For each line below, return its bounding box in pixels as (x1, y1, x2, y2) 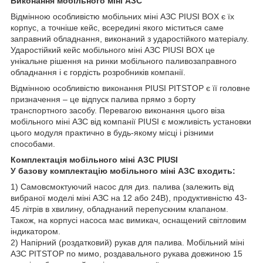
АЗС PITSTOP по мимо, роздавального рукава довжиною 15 (11, 249, 242, 259)
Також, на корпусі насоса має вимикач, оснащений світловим (11, 215, 247, 225)
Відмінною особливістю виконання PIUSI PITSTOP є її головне (11, 83, 250, 93)
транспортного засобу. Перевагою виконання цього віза (11, 106, 225, 116)
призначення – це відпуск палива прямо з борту (11, 95, 195, 104)
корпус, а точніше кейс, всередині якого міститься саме (11, 23, 224, 33)
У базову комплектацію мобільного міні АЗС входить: (11, 166, 235, 176)
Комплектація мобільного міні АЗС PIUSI (11, 155, 178, 165)
